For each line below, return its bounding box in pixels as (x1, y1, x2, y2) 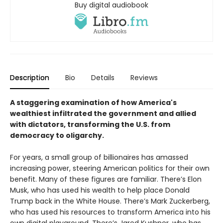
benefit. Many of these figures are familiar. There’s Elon (10, 174, 202, 185)
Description (10, 73, 49, 83)
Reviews (130, 73, 158, 83)
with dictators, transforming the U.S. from (10, 119, 170, 130)
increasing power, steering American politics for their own (10, 163, 210, 174)
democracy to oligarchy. (10, 130, 104, 141)
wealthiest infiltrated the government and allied (10, 109, 196, 119)
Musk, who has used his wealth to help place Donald (10, 185, 190, 196)
